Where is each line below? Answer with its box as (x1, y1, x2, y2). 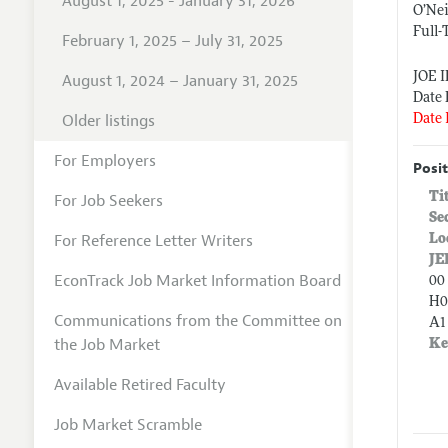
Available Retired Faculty (53, 374, 226, 395)
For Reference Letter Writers (53, 230, 253, 251)
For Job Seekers (53, 190, 163, 211)
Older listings (61, 110, 155, 131)
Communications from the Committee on (53, 310, 342, 331)
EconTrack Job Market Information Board (53, 270, 341, 291)
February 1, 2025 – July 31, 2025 (61, 30, 283, 51)
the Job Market (53, 334, 160, 355)
